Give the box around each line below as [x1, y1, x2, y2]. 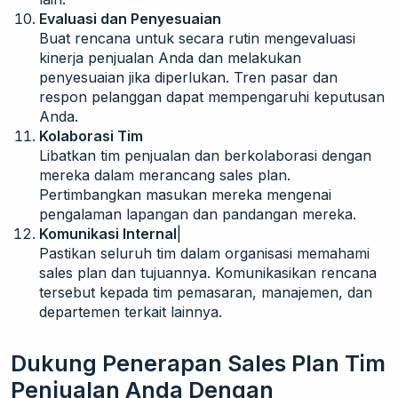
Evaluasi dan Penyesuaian [39, 9, 221, 28]
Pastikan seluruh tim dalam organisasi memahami [39, 243, 370, 262]
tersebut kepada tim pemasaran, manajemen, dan [39, 283, 372, 301]
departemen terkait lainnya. [39, 302, 222, 321]
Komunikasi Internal [39, 224, 177, 243]
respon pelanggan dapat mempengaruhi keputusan [39, 87, 385, 106]
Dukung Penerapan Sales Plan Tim [11, 349, 386, 377]
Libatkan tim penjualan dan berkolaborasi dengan [39, 146, 371, 164]
